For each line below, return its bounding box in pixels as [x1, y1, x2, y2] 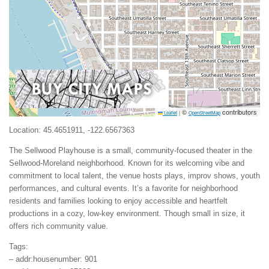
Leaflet [163, 109, 177, 116]
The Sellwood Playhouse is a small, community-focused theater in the [9, 146, 252, 156]
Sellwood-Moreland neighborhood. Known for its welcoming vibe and [9, 159, 244, 168]
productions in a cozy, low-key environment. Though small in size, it [9, 209, 245, 219]
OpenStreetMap [189, 109, 220, 116]
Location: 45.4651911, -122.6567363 [9, 125, 134, 134]
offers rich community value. [9, 222, 108, 231]
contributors [220, 107, 257, 116]
